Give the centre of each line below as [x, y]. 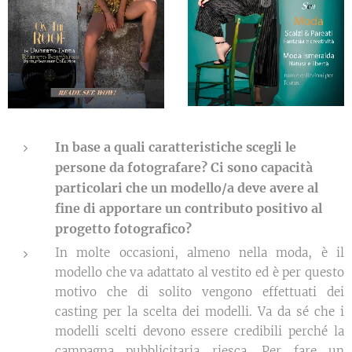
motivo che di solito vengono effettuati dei [200, 291]
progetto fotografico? [125, 228]
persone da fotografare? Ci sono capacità [184, 167]
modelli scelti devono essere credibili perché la [200, 331]
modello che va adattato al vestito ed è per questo [200, 272]
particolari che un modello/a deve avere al [187, 187]
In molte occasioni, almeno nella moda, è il [200, 252]
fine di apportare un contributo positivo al [189, 208]
